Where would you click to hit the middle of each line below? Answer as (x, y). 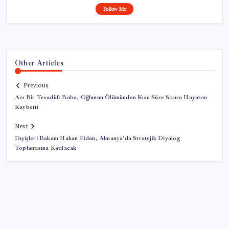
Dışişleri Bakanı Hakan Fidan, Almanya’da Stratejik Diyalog (98, 139)
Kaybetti (27, 107)
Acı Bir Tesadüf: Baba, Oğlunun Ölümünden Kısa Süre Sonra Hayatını (111, 98)
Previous (36, 86)
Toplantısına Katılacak (46, 148)
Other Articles (39, 63)
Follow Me (114, 9)
